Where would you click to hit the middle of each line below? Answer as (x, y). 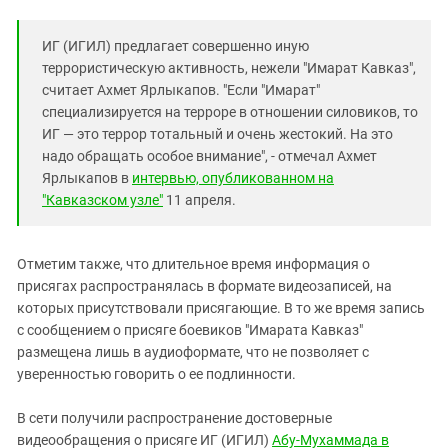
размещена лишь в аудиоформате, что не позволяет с (193, 351)
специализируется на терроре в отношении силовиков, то (230, 111)
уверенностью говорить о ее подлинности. (156, 373)
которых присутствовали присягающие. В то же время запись (221, 307)
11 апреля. (199, 199)
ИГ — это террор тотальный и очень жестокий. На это (217, 133)
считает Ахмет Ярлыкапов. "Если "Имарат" (181, 89)
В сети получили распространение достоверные (174, 417)
